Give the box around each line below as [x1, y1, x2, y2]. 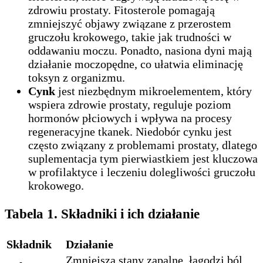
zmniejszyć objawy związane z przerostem [28, 16, 231, 30]
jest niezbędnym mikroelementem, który [55, 84, 252, 97]
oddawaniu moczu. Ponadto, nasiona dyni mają [28, 43, 252, 57]
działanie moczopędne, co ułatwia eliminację [28, 57, 243, 70]
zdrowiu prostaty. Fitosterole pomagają [28, 3, 215, 16]
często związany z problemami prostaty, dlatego [28, 138, 257, 151]
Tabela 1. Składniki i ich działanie [5, 206, 200, 222]
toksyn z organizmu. [28, 70, 125, 84]
